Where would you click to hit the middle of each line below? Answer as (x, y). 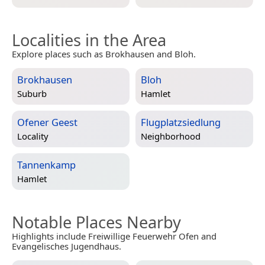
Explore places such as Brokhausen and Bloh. (104, 54)
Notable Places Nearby (96, 222)
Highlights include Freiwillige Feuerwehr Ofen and (114, 236)
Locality (33, 136)
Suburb (32, 94)
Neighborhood (171, 136)
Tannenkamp (46, 165)
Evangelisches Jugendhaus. (67, 246)
